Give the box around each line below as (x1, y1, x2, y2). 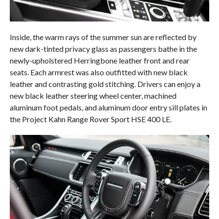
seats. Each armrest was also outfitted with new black (9, 67, 188, 77)
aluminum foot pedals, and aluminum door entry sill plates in (9, 102, 207, 112)
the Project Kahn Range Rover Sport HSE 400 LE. (9, 114, 172, 124)
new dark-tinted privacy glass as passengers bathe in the (9, 44, 197, 53)
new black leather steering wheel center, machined (9, 90, 176, 100)
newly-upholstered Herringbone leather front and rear (9, 55, 190, 65)
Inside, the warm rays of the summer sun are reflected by (9, 32, 197, 42)
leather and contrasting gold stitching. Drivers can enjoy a (9, 79, 200, 88)
